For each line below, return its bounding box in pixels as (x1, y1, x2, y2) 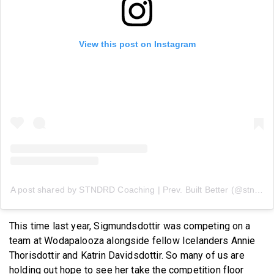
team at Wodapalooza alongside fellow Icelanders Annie (9, 234, 256, 246)
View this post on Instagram (78, 39, 196, 49)
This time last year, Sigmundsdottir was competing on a (9, 220, 251, 232)
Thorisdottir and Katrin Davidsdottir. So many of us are (9, 249, 245, 261)
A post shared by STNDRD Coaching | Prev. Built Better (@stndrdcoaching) (254, 184, 264, 194)
